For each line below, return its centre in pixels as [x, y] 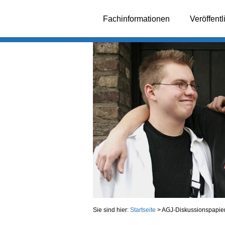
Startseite [143, 210]
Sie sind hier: [111, 210]
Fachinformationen [136, 19]
